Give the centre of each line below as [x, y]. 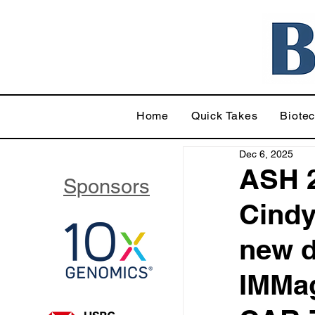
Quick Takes [224, 116]
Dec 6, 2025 [266, 154]
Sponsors [107, 186]
